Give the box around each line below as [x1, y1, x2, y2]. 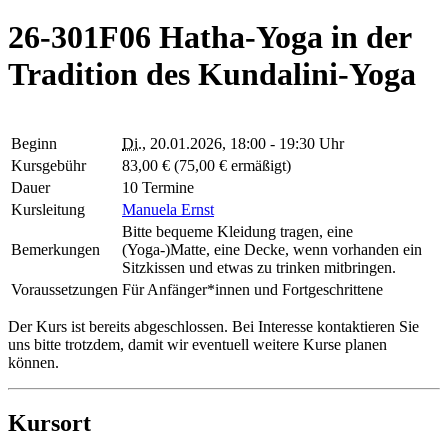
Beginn [11, 135, 57, 153]
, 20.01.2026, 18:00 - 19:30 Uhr [142, 135, 344, 153]
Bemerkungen [11, 241, 100, 259]
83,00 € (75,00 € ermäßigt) [122, 157, 291, 175]
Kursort [8, 410, 91, 437]
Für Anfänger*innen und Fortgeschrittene [122, 281, 383, 299]
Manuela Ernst [122, 201, 214, 219]
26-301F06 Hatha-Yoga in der [8, 18, 411, 55]
